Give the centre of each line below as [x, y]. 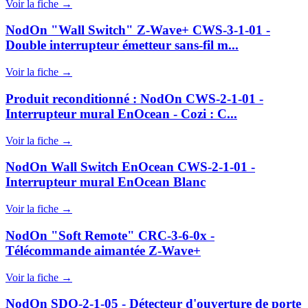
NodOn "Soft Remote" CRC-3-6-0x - [110, 235]
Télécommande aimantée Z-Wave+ [103, 250]
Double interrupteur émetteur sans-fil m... [122, 45]
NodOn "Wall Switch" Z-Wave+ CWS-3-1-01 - [138, 30]
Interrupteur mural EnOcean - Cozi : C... [121, 113]
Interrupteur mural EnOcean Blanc [106, 182]
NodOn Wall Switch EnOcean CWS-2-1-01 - [130, 167]
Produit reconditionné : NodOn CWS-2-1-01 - [134, 98]
